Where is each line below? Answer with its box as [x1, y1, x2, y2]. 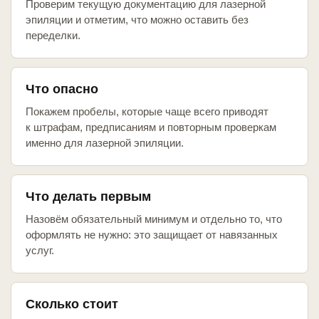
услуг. [26, 244, 54, 257]
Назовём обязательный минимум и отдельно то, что [26, 213, 282, 226]
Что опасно [26, 82, 98, 97]
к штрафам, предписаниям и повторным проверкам [26, 121, 276, 134]
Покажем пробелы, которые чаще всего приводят [26, 105, 268, 118]
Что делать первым [26, 189, 151, 204]
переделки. [26, 29, 80, 42]
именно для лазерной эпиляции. [26, 137, 184, 150]
